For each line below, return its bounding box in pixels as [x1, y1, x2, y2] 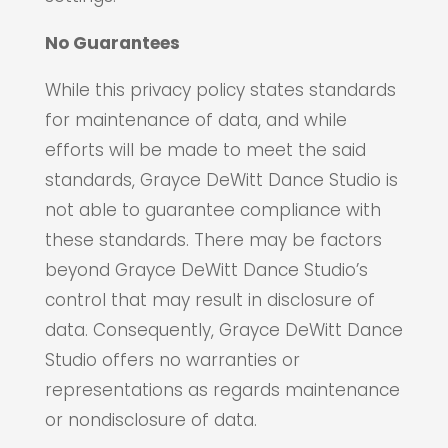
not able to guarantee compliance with [44, 198, 381, 222]
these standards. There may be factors [44, 228, 382, 252]
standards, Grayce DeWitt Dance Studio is [44, 168, 398, 192]
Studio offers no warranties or [44, 348, 300, 372]
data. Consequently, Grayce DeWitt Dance [44, 318, 403, 342]
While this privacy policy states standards [44, 78, 396, 102]
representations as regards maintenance [44, 378, 400, 402]
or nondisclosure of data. [44, 408, 257, 432]
